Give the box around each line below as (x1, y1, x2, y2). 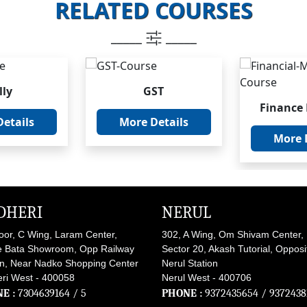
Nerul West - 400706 (162, 272, 251, 284)
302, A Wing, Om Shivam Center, (162, 229, 304, 241)
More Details (119, 114, 188, 130)
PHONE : (162, 287, 205, 300)
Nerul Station (162, 258, 218, 269)
